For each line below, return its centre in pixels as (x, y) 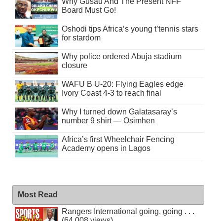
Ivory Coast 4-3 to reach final (111, 93)
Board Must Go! (89, 10)
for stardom (81, 37)
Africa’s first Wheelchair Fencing (118, 139)
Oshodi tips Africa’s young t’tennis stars (130, 29)
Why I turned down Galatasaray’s (119, 111)
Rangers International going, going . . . (128, 211)
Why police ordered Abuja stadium (121, 56)
